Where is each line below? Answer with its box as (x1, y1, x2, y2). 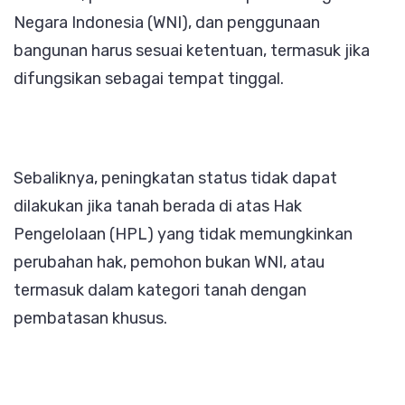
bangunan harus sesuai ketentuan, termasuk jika (14, 41, 370, 61)
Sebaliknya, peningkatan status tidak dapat (14, 167, 337, 188)
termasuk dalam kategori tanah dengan (14, 279, 306, 300)
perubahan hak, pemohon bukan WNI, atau (14, 251, 325, 272)
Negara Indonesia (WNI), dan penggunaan (14, 13, 320, 33)
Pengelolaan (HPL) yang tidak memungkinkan (14, 223, 353, 244)
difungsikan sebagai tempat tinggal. (14, 69, 284, 89)
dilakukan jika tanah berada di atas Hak (14, 195, 302, 216)
